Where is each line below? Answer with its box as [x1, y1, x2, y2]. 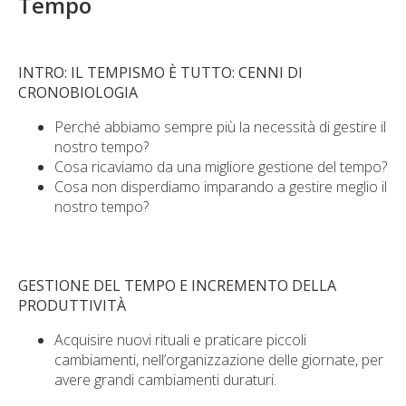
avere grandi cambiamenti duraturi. [54, 370, 276, 390]
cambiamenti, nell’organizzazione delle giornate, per [54, 350, 383, 370]
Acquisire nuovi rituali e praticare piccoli [54, 330, 306, 350]
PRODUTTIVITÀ [18, 295, 126, 315]
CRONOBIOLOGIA [18, 82, 138, 102]
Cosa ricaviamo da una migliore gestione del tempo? [54, 157, 387, 177]
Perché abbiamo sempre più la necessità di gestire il [54, 117, 386, 137]
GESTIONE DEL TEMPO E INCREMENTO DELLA [18, 275, 336, 295]
